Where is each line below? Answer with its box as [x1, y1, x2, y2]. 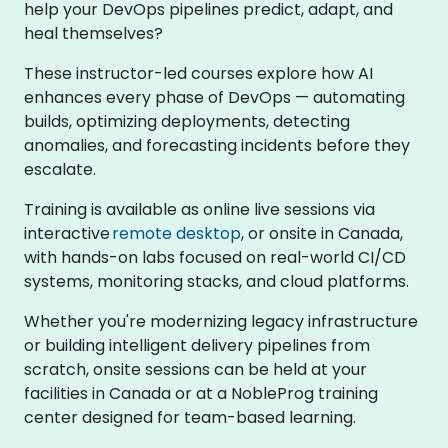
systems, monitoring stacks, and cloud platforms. [24, 270, 409, 293]
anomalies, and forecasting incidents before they [24, 134, 410, 157]
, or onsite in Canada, [241, 222, 403, 245]
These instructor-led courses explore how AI [24, 62, 373, 85]
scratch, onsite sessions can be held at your [24, 358, 367, 381]
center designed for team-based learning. [24, 406, 356, 429]
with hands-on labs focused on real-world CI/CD [24, 246, 406, 269]
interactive [24, 222, 112, 245]
